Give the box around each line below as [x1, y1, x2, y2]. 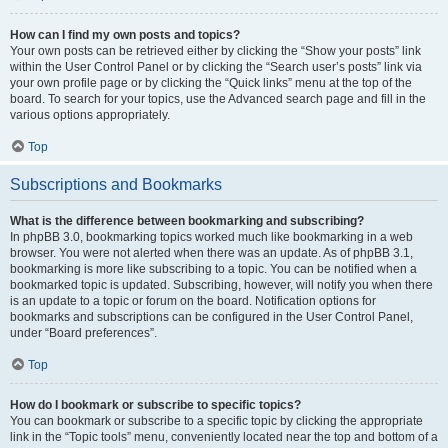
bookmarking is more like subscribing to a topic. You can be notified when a [10, 262, 417, 276]
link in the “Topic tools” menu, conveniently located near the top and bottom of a [10, 430, 438, 444]
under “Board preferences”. [10, 326, 157, 340]
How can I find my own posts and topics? [10, 28, 240, 42]
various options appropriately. [10, 108, 170, 122]
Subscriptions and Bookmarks [10, 176, 222, 193]
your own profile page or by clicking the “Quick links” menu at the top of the [10, 76, 412, 90]
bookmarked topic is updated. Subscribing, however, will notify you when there [10, 278, 433, 292]
